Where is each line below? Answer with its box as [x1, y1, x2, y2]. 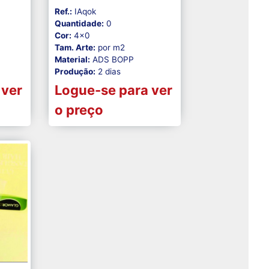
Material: [54, 55, 90, 65]
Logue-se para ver [54, 82, 172, 98]
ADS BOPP [89, 55, 134, 65]
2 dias [95, 67, 121, 77]
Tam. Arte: [54, 43, 95, 53]
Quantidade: [54, 19, 104, 29]
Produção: [54, 67, 95, 77]
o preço [54, 102, 103, 118]
